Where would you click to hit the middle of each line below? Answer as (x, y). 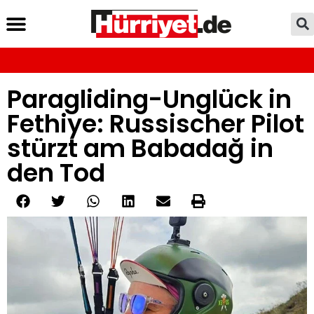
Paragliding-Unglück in (149, 99)
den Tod (56, 173)
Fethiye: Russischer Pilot (156, 124)
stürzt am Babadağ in (140, 148)
